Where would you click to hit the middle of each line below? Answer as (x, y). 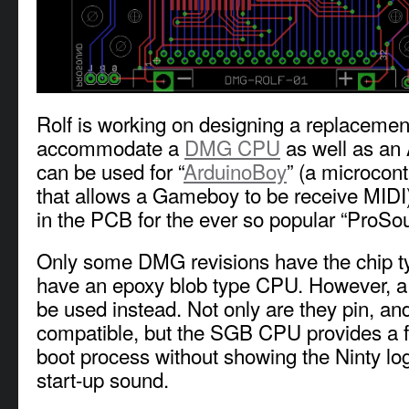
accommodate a (110, 147)
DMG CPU (232, 147)
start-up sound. (103, 378)
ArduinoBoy (235, 170)
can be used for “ (110, 170)
